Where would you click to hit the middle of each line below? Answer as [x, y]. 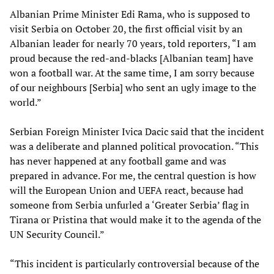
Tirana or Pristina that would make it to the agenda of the [135, 219]
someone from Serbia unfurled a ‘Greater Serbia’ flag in [130, 205]
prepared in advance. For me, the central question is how [133, 175]
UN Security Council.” [57, 234]
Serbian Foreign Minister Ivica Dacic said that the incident [137, 131]
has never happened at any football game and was [118, 161]
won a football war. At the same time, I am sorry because [132, 72]
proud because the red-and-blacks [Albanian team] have [131, 58]
